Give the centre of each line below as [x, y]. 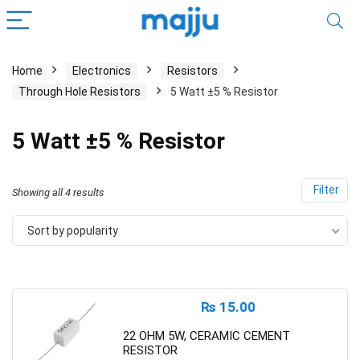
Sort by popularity [73, 231]
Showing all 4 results [58, 192]
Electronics [102, 71]
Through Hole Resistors [80, 92]
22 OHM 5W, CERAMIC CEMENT [207, 336]
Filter [325, 190]
